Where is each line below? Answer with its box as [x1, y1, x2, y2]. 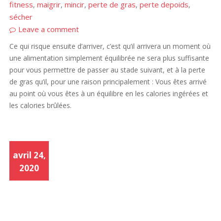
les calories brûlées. [9, 101, 72, 110]
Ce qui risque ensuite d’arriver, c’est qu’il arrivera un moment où [9, 41, 211, 51]
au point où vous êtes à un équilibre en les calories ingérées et [9, 89, 209, 99]
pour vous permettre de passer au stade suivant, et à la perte [9, 65, 206, 75]
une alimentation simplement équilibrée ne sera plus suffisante [9, 53, 210, 63]
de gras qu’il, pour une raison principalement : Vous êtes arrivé [9, 77, 207, 87]
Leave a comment [18, 24, 79, 35]
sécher [9, 12, 33, 22]
